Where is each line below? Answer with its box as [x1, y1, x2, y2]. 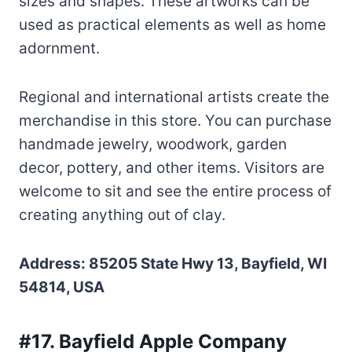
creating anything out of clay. [19, 205, 225, 224]
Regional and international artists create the [19, 87, 329, 106]
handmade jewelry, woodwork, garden [19, 134, 287, 153]
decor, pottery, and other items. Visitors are [19, 158, 324, 177]
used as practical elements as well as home [19, 15, 326, 34]
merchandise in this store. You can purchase [19, 111, 332, 130]
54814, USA [19, 277, 104, 296]
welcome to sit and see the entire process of [19, 181, 332, 200]
